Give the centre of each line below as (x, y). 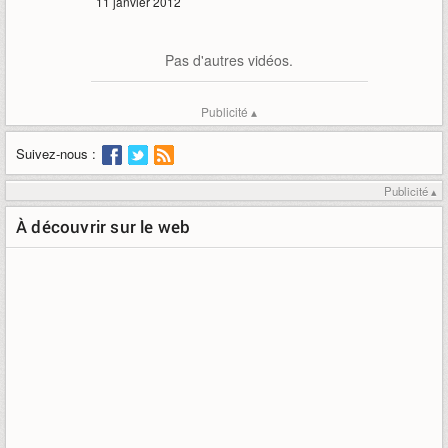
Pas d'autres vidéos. (229, 59)
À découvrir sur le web (103, 227)
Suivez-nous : (56, 154)
